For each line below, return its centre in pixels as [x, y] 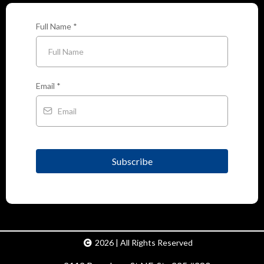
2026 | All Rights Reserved [143, 242]
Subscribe [132, 161]
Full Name [55, 26]
